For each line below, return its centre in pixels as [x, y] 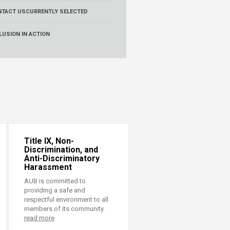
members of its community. [64, 209]
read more [39, 218]
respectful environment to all [66, 199]
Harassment [48, 167]
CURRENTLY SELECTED [57, 12]
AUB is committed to [55, 181]
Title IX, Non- [49, 141]
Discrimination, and [61, 150]
